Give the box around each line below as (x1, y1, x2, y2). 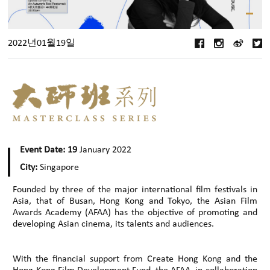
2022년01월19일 (8, 38, 76, 48)
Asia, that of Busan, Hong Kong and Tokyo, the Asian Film (13, 196, 257, 206)
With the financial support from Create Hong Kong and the (13, 254, 257, 264)
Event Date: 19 (20, 145, 78, 155)
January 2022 (77, 145, 132, 155)
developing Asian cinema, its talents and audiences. (13, 219, 215, 229)
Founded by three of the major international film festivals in (13, 184, 257, 195)
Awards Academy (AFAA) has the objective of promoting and (13, 207, 257, 218)
